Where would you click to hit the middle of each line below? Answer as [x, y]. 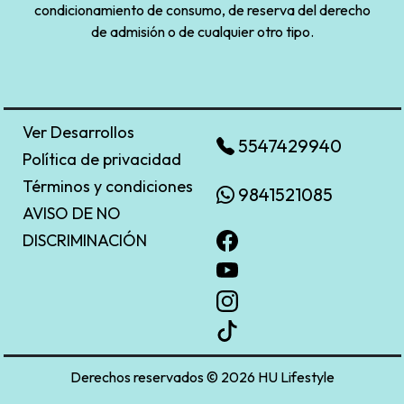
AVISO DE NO [71, 214]
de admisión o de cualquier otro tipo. [202, 32]
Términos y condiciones [107, 187]
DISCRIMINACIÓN [84, 241]
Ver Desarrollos [78, 133]
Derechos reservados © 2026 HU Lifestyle [202, 376]
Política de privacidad [101, 160]
